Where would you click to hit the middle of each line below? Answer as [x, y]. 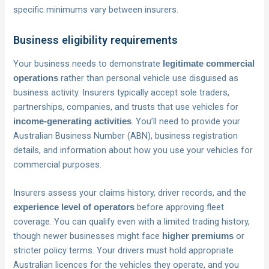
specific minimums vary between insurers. [96, 9]
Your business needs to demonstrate [88, 63]
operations [36, 78]
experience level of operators [74, 207]
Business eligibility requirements [96, 40]
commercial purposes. [58, 164]
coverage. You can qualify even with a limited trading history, [132, 222]
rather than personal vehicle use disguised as [149, 78]
